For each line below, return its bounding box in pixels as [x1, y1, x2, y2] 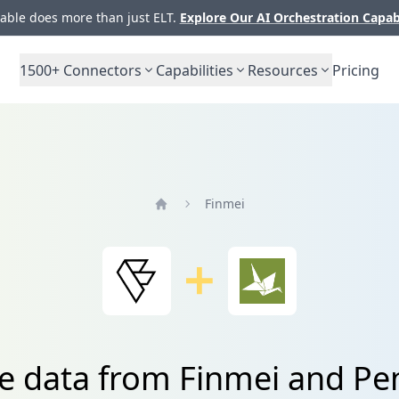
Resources [248, 60, 318, 80]
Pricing [332, 60, 379, 80]
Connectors [60, 60, 142, 80]
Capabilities [156, 60, 233, 80]
